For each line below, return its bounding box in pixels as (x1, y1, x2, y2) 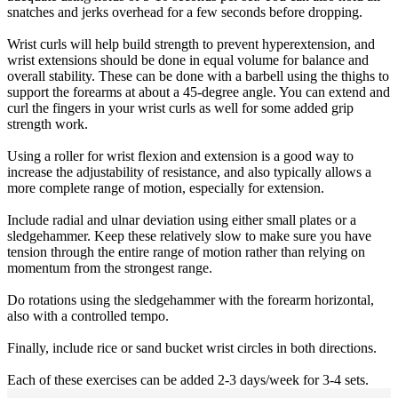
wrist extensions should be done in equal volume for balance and (7, 52, 369, 68)
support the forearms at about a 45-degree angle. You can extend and (7, 84, 390, 99)
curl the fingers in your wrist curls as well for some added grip (7, 100, 354, 115)
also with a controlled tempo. (7, 308, 169, 323)
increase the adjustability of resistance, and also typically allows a (7, 164, 371, 179)
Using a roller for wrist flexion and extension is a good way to (7, 148, 354, 163)
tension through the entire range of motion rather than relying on (7, 244, 365, 259)
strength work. (7, 116, 88, 131)
